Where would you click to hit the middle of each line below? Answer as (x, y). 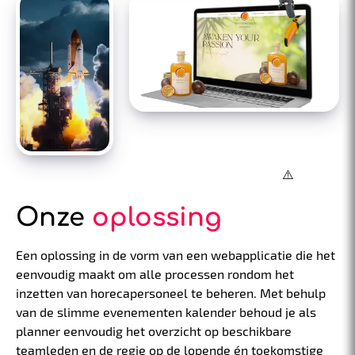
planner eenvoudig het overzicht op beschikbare (154, 331)
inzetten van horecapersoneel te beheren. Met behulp (171, 293)
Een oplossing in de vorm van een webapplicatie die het (176, 255)
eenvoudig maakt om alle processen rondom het (155, 274)
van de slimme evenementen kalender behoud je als (166, 312)
